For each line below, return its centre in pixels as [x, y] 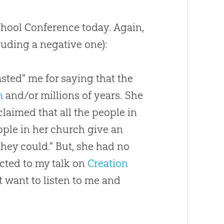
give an [104, 129]
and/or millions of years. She [73, 95]
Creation [108, 163]
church [68, 129]
